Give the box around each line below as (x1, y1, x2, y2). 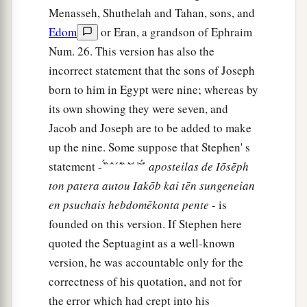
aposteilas (149, 158, 201, 174)
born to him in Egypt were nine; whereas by (49, 81, 258, 97)
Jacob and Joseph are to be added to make (49, 119, 251, 136)
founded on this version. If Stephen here (49, 215, 242, 232)
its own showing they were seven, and (49, 100, 228, 116)
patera (67, 177, 102, 193)
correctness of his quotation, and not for (49, 273, 242, 289)
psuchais (63, 196, 108, 212)
